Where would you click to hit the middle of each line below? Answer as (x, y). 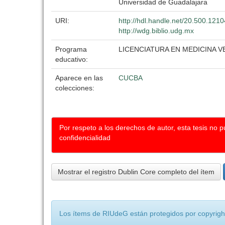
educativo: (73, 59)
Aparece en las (79, 78)
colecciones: (75, 88)
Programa (71, 49)
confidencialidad (85, 138)
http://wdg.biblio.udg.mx (156, 31)
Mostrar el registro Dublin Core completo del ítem (136, 172)
